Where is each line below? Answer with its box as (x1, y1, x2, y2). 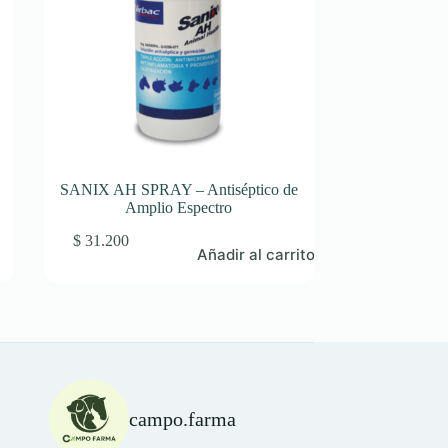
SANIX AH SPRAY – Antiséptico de (59, 181, 298, 199)
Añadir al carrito (197, 245, 316, 265)
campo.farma (128, 408, 236, 431)
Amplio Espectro (125, 199, 233, 217)
